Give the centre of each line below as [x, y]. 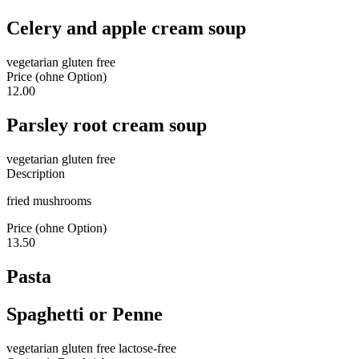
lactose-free [146, 348]
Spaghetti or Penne [85, 314]
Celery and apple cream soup [126, 28]
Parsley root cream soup [107, 125]
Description [36, 174]
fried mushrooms [49, 201]
